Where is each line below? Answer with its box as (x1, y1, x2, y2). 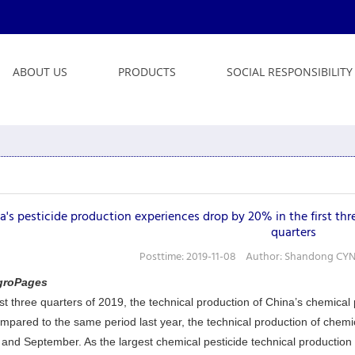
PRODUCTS (118, 64, 176, 79)
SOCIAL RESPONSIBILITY (227, 64, 353, 79)
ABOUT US (13, 64, 67, 79)
